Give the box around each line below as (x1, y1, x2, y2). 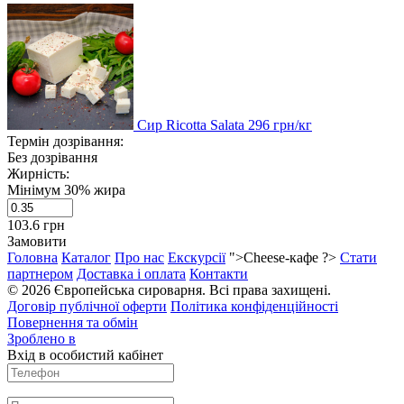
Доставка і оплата (77, 265, 186, 281)
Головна (7, 249, 58, 265)
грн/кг (273, 116, 312, 133)
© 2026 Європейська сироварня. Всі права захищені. (7, 281, 331, 298)
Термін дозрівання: (7, 133, 124, 149)
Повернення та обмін (7, 314, 138, 330)
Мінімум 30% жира (7, 181, 125, 197)
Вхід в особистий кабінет (7, 346, 163, 363)
